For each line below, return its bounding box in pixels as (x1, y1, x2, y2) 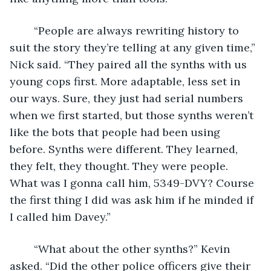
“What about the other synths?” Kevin (22, 241, 34, 256)
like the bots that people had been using (10, 125, 223, 139)
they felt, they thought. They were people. (10, 158, 231, 173)
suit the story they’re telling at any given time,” (10, 40, 258, 54)
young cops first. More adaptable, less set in (10, 74, 243, 88)
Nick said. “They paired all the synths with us (10, 57, 250, 71)
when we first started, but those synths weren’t (10, 108, 256, 122)
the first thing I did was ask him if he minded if (10, 192, 256, 207)
